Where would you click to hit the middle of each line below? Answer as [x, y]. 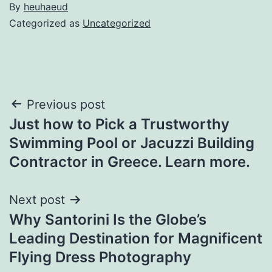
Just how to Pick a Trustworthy [119, 124]
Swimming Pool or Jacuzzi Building [132, 143]
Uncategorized [117, 23]
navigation [62, 135]
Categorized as [46, 23]
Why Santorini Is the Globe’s [108, 219]
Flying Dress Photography [100, 257]
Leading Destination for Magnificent [136, 238]
